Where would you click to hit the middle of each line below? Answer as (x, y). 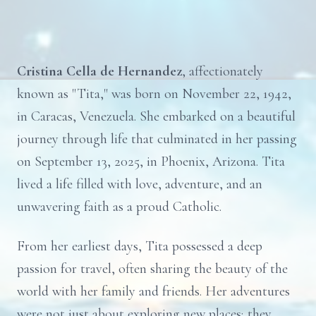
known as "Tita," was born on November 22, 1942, (154, 94)
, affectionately (223, 71)
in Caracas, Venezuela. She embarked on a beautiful (156, 116)
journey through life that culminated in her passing (157, 139)
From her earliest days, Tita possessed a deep (140, 246)
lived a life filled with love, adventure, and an (140, 184)
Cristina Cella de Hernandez (99, 71)
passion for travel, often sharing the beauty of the (152, 269)
